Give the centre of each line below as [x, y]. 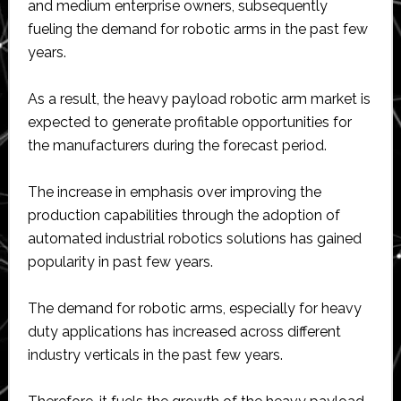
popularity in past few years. [120, 261]
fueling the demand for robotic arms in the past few [197, 29]
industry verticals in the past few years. [155, 354]
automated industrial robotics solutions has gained [194, 238]
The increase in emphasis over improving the [174, 192]
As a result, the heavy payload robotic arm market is [199, 98]
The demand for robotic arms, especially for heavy [194, 308]
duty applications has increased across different [184, 331]
